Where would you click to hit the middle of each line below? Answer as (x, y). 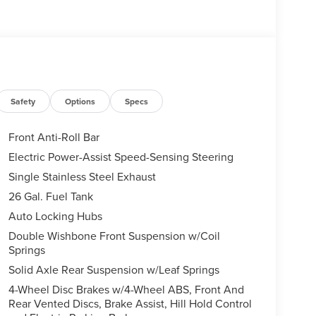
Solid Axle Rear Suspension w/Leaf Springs (114, 270)
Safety (23, 102)
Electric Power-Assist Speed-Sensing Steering (121, 157)
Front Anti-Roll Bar (54, 137)
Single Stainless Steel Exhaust (82, 177)
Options (80, 102)
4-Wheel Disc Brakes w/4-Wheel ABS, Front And (127, 290)
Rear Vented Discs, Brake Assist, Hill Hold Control (130, 304)
